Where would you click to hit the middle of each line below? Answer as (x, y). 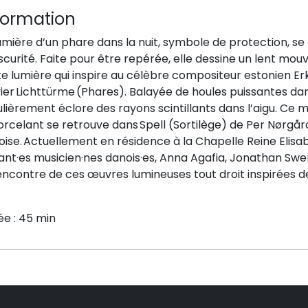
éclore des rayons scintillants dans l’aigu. (168, 108)
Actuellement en (70, 141)
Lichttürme (45, 91)
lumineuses (160, 174)
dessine (217, 58)
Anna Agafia (192, 157)
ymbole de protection (228, 42)
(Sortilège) (199, 124)
